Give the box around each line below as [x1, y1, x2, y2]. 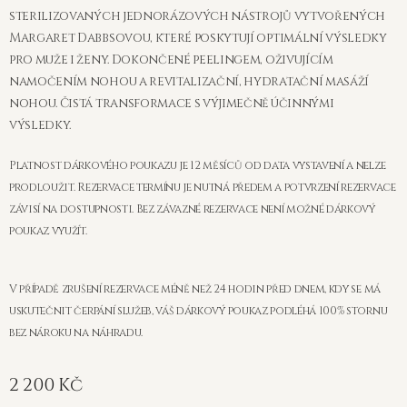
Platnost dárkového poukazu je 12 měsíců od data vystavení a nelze [9, 158, 386, 174]
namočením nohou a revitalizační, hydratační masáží [9, 74, 369, 90]
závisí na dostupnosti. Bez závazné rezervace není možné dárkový [9, 202, 375, 217]
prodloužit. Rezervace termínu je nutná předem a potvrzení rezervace [9, 180, 396, 195]
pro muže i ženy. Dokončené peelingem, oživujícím [9, 52, 333, 68]
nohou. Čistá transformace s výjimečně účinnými [9, 95, 334, 112]
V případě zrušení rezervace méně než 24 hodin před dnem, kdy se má [9, 282, 381, 297]
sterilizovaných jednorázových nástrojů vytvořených [9, 8, 385, 25]
